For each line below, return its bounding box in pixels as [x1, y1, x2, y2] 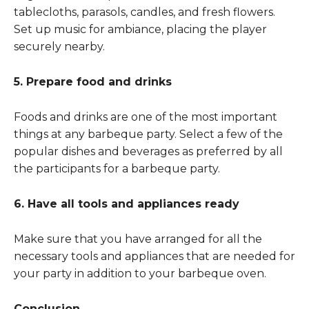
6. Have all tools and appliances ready [14, 197, 239, 210]
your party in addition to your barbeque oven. [14, 266, 266, 280]
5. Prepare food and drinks [14, 74, 172, 88]
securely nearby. [14, 39, 105, 53]
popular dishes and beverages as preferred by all [14, 144, 283, 158]
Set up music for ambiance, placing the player [14, 22, 267, 36]
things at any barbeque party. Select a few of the [14, 127, 283, 141]
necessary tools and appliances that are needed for [14, 249, 295, 263]
